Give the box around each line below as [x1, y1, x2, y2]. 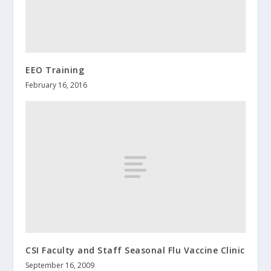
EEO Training [25, 64, 85, 76]
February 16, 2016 [25, 79, 88, 90]
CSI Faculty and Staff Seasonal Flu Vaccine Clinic [25, 244, 245, 256]
